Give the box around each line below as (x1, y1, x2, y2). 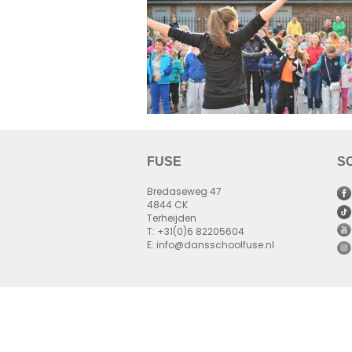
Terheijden (146, 214, 196, 224)
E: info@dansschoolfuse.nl (146, 241, 274, 251)
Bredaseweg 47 (146, 188, 222, 197)
